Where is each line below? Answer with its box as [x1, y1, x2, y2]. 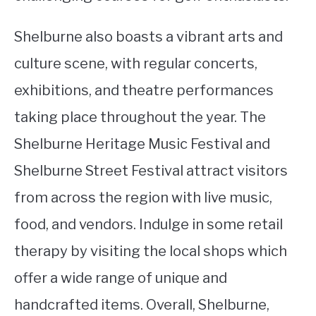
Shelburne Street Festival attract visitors [14, 162, 288, 179]
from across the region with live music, [14, 188, 272, 206]
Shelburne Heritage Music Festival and [14, 135, 270, 152]
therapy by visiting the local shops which [14, 242, 287, 260]
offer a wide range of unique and [14, 269, 227, 286]
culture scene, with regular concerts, [14, 54, 257, 72]
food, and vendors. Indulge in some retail [14, 215, 283, 233]
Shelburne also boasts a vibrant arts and [14, 28, 283, 45]
